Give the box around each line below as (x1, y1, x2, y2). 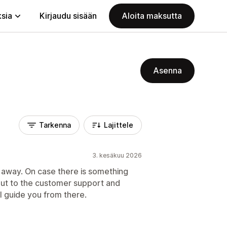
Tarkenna (39, 121, 71, 129)
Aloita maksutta (122, 11, 182, 21)
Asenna (153, 65, 182, 75)
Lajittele (104, 121, 133, 129)
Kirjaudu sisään (40, 11, 97, 21)
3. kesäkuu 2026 (92, 152, 142, 159)
